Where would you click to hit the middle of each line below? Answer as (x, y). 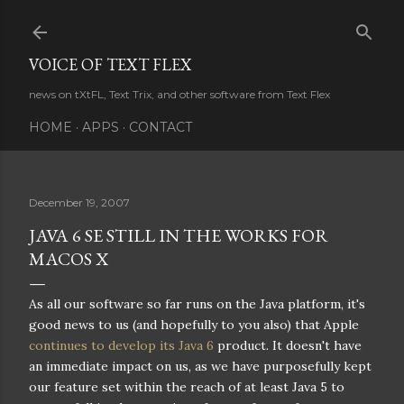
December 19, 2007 (79, 202)
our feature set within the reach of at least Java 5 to (187, 387)
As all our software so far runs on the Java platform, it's (197, 304)
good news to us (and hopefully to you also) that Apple (194, 325)
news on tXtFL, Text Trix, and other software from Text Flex (179, 94)
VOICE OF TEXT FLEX (110, 64)
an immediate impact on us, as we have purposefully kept (200, 366)
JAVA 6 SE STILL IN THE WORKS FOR (179, 235)
